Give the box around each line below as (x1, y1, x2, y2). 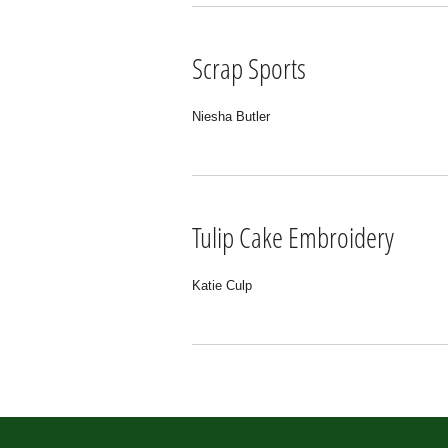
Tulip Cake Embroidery (192, 217, 394, 256)
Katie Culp (192, 278, 252, 293)
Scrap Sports (192, 48, 306, 87)
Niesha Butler (192, 109, 270, 124)
